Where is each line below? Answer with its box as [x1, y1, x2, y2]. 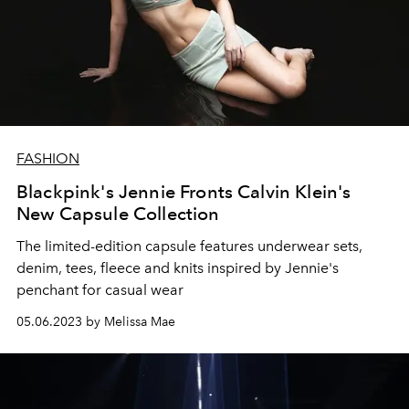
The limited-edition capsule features [16, 236, 257, 255]
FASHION [16, 149, 79, 167]
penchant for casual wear [16, 280, 184, 299]
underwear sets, [257, 236, 362, 255]
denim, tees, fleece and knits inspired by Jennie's [16, 258, 339, 277]
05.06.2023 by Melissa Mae [16, 313, 175, 330]
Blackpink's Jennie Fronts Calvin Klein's [16, 180, 351, 203]
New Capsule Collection [16, 202, 220, 225]
